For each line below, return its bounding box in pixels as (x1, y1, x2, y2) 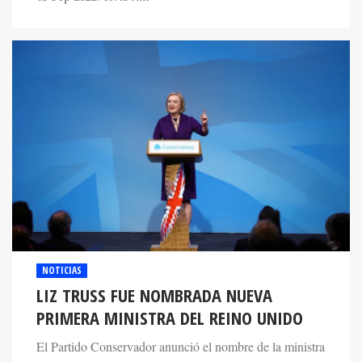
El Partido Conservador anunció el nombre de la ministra (36, 338, 325, 356)
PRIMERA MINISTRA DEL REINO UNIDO (36, 305, 303, 331)
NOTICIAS (42, 263, 82, 278)
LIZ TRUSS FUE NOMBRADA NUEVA (36, 283, 272, 309)
